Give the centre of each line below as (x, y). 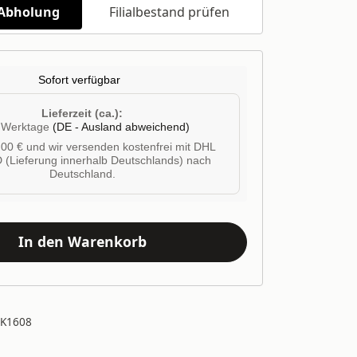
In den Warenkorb (82, 242)
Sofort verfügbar (79, 80)
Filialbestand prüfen (170, 12)
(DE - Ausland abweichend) (121, 127)
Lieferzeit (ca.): (82, 113)
